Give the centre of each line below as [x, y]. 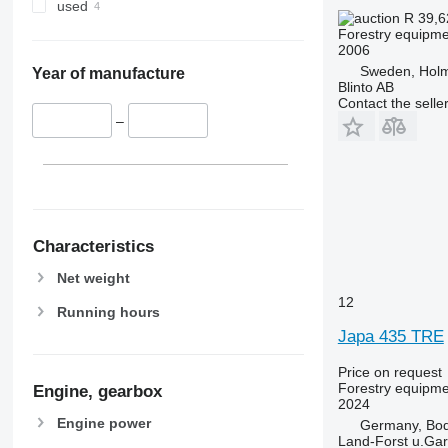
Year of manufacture [108, 74]
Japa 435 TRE [390, 336]
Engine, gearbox [97, 392]
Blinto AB [365, 86]
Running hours [108, 311]
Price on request [389, 371]
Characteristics [93, 246]
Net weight [93, 277]
